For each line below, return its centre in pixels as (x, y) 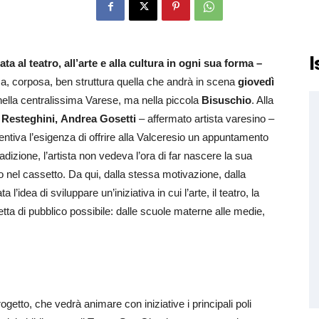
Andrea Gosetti (98, 119)
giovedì (256, 82)
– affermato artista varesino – (205, 119)
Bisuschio (225, 100)
